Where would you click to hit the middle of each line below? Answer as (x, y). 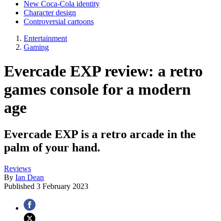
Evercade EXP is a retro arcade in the (100, 134)
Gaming (36, 47)
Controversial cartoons (59, 21)
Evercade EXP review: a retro (103, 71)
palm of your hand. (52, 147)
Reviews (18, 168)
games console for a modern (97, 90)
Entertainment (45, 38)
